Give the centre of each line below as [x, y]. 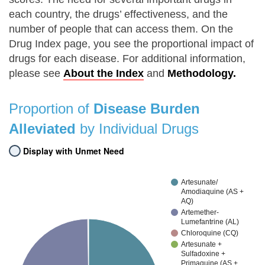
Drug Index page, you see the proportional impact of [131, 43]
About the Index [104, 73]
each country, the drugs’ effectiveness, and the [118, 14]
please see [36, 73]
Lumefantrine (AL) [210, 222]
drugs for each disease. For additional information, [127, 58]
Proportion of [51, 108]
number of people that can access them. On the [121, 29]
